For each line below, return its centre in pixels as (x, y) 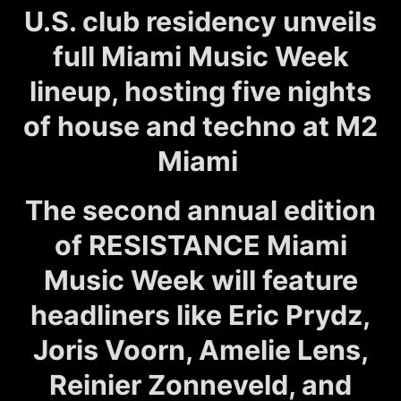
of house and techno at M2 (200, 126)
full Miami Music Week (200, 56)
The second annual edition (200, 210)
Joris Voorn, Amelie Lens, (200, 350)
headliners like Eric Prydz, (200, 315)
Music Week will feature (200, 280)
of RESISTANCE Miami (200, 245)
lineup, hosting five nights (200, 91)
